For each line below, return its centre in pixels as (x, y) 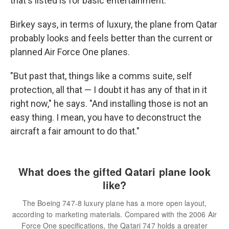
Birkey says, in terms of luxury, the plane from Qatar (114, 24)
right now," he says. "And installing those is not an (109, 104)
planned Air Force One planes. (70, 52)
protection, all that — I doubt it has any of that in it (109, 90)
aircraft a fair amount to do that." (75, 131)
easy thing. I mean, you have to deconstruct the (106, 117)
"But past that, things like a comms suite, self (101, 76)
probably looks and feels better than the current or (111, 38)
